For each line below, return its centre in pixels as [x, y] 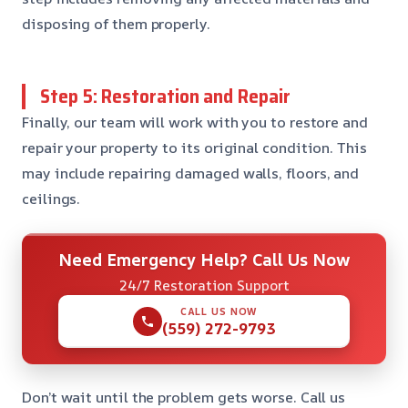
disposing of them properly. [116, 23]
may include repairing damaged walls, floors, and [191, 173]
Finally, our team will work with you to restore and [195, 122]
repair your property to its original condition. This [194, 147]
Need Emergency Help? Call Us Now [204, 259]
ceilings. [51, 198]
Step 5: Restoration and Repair [165, 96]
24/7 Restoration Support [204, 285]
